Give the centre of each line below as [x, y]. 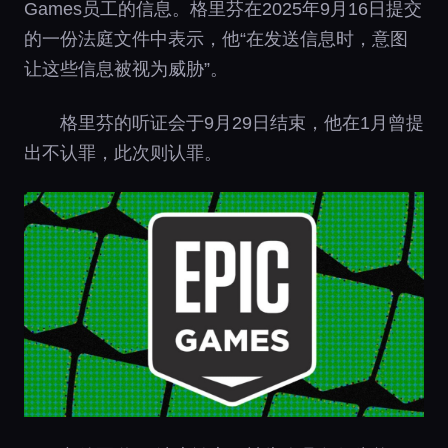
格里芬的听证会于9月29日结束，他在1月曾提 [242, 123]
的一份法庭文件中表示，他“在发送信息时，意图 [216, 39]
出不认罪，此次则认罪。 [123, 153]
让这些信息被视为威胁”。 [126, 69]
